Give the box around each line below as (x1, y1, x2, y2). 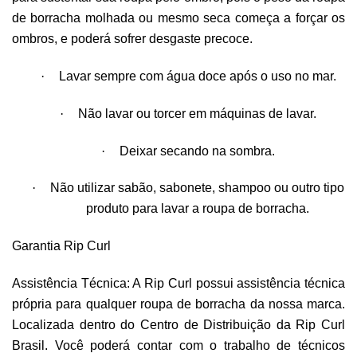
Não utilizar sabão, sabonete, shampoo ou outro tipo (50, 181, 344, 195)
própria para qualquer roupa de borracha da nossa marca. (12, 297, 345, 312)
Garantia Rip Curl (12, 239, 111, 253)
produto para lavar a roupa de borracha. (86, 202, 309, 216)
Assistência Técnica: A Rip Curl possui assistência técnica (12, 277, 345, 291)
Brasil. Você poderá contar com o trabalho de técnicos (12, 339, 345, 353)
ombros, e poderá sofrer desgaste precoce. (12, 32, 253, 46)
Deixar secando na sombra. (120, 143, 275, 158)
